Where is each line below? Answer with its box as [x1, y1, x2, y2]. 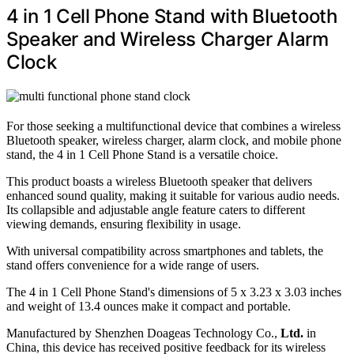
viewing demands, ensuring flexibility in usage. [6, 217, 241, 232]
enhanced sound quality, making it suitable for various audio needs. [6, 189, 340, 203]
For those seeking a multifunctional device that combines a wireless [6, 119, 341, 134]
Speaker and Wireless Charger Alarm [6, 28, 329, 51]
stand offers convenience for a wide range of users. [6, 258, 259, 273]
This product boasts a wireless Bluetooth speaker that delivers [6, 175, 312, 189]
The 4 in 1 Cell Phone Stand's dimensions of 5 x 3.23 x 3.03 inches [6, 285, 341, 299]
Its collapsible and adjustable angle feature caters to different [6, 203, 305, 217]
